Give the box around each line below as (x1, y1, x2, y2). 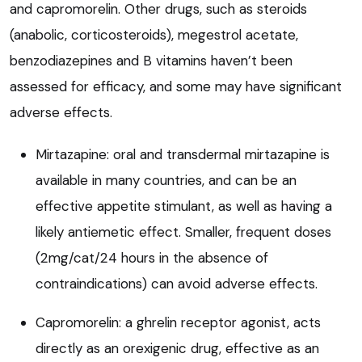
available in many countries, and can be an (36, 170, 297, 189)
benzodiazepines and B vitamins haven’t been (10, 51, 293, 69)
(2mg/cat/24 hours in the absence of (36, 248, 268, 267)
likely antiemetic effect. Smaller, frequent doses (36, 222, 331, 241)
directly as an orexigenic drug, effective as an (36, 339, 319, 357)
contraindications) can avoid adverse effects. (36, 274, 318, 293)
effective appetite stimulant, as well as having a (36, 196, 332, 215)
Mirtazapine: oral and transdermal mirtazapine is (36, 145, 330, 163)
